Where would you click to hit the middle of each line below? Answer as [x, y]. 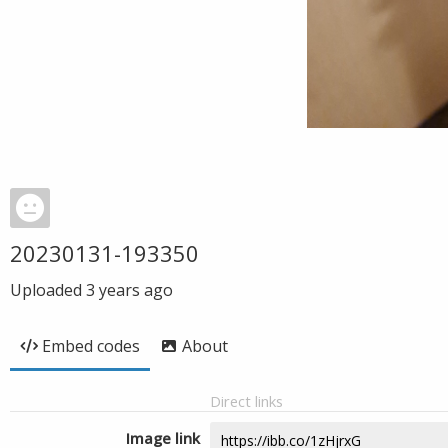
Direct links [246, 401]
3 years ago [129, 290]
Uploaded [48, 290]
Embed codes [91, 346]
